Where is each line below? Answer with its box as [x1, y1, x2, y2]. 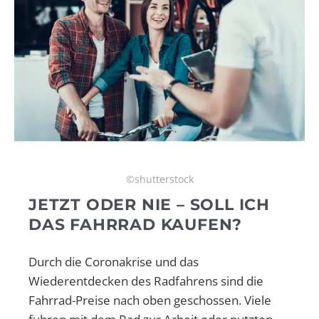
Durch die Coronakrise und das [28, 253, 199, 270]
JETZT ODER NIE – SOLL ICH [28, 194, 270, 214]
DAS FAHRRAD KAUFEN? [28, 214, 243, 234]
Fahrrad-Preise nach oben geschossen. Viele [28, 291, 271, 308]
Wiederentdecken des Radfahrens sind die [28, 272, 263, 289]
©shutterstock [125, 172, 194, 186]
